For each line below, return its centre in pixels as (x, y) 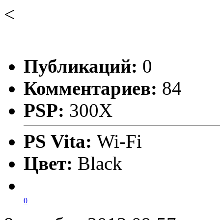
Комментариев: (90, 88)
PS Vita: (60, 141)
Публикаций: (81, 66)
